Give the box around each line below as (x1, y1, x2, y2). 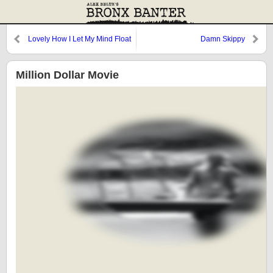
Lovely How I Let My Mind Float (28, 35, 131, 43)
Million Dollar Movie (16, 69, 119, 81)
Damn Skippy (200, 35, 245, 43)
